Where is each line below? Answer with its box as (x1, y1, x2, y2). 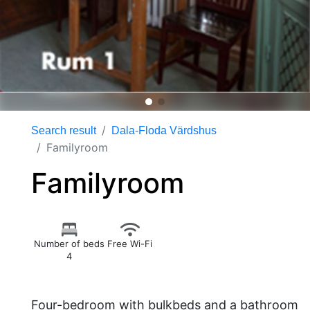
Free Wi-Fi (107, 238, 152, 249)
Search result (31, 125, 96, 136)
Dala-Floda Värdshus (111, 125, 217, 136)
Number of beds (34, 238, 104, 249)
